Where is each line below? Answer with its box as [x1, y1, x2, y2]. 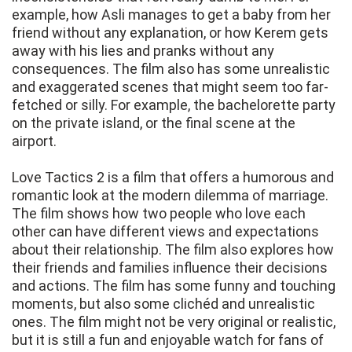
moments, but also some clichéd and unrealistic [12, 295, 315, 313]
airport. [12, 133, 57, 150]
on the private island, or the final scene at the [12, 115, 295, 132]
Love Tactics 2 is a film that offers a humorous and [12, 169, 334, 186]
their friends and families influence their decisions [12, 259, 328, 277]
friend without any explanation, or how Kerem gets [12, 24, 328, 42]
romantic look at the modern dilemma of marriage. [12, 187, 328, 204]
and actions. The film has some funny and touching [12, 277, 335, 295]
